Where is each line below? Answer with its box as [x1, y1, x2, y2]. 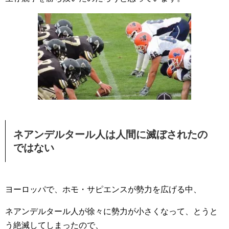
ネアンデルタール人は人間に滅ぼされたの [13, 129, 208, 141]
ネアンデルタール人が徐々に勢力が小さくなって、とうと [5, 207, 218, 216]
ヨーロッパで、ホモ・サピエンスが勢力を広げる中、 [5, 185, 201, 194]
